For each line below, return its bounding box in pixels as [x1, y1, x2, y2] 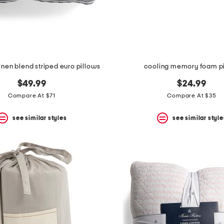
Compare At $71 [7, 92, 56, 99]
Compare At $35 [167, 92, 216, 99]
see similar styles [12, 114, 67, 121]
